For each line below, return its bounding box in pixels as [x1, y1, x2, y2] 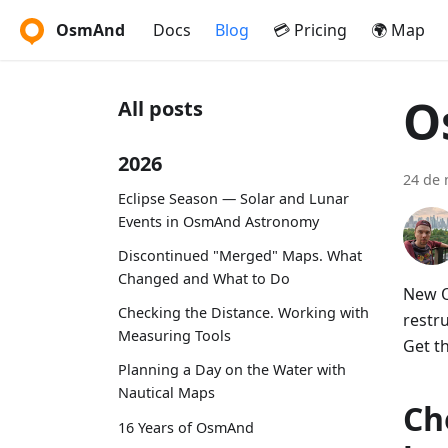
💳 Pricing [273, 19, 347, 41]
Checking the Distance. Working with [118, 303, 369, 323]
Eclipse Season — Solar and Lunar [118, 188, 349, 208]
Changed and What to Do [118, 268, 290, 288]
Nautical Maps [118, 383, 215, 403]
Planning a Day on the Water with [118, 360, 346, 380]
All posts [118, 95, 203, 122]
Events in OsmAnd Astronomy [118, 211, 319, 231]
